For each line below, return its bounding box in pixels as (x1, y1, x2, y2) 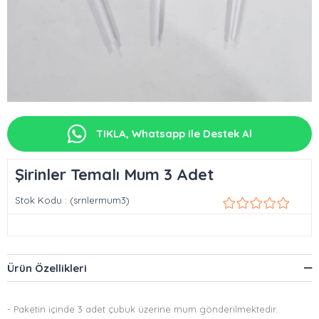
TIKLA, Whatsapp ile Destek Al (93, 127, 252, 140)
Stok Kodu (15, 194, 62, 206)
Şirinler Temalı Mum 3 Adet (15, 164, 214, 184)
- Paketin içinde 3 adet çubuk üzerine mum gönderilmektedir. (7, 303, 283, 315)
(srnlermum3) (70, 194, 130, 206)
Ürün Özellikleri (7, 261, 87, 275)
